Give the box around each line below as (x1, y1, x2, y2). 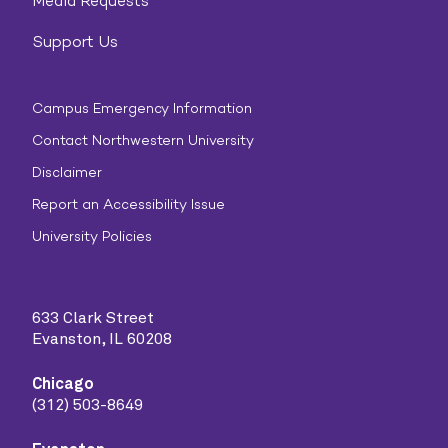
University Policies (32, 228, 152, 245)
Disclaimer (32, 164, 102, 181)
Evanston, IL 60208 (32, 331, 172, 347)
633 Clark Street (32, 310, 154, 326)
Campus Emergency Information (32, 100, 252, 117)
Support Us (32, 32, 118, 51)
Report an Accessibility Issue (32, 196, 225, 213)
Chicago (32, 376, 94, 392)
